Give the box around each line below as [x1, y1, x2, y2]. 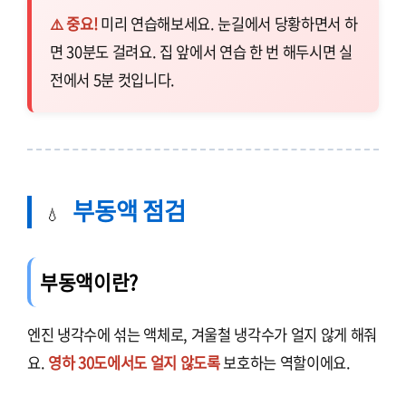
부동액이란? [40, 267, 139, 297]
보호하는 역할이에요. [219, 352, 351, 374]
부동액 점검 [67, 192, 186, 228]
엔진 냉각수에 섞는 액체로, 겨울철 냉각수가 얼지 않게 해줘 [27, 324, 378, 346]
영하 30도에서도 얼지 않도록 [48, 352, 220, 374]
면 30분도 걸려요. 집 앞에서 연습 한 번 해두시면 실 [50, 41, 353, 63]
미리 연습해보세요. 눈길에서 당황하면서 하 [97, 13, 358, 35]
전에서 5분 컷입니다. [50, 69, 176, 92]
